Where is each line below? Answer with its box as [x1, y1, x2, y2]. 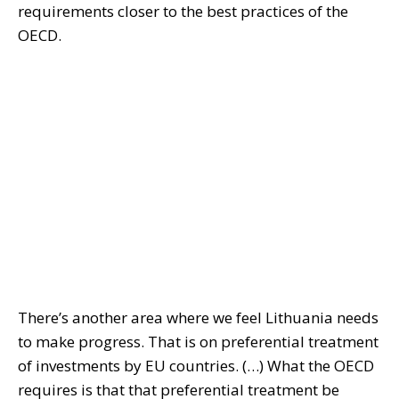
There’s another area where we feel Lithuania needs [18, 307, 379, 329]
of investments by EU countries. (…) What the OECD [18, 355, 374, 377]
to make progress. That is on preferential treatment [18, 331, 379, 353]
